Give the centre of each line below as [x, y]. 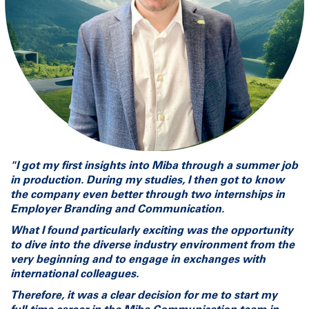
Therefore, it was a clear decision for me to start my [144, 296]
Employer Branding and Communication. [117, 209]
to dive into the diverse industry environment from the [152, 245]
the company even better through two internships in [148, 195]
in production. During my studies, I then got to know [147, 180]
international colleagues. [74, 274]
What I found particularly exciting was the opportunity [152, 231]
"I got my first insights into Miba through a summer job [154, 166]
